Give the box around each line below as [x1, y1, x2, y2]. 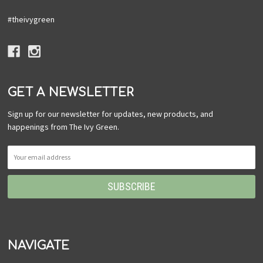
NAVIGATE [8, 238, 70, 252]
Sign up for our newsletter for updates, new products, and [8, 108, 214, 119]
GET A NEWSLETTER [8, 85, 134, 99]
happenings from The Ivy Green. [8, 121, 120, 132]
